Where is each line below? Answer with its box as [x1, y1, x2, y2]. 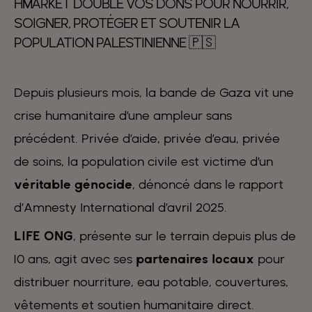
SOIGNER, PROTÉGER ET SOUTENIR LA [14, 15, 240, 32]
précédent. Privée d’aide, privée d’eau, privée [14, 131, 280, 146]
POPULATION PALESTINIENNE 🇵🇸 [14, 34, 215, 52]
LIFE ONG [14, 228, 73, 244]
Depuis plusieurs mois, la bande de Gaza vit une [14, 85, 294, 100]
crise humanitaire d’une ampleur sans [14, 108, 232, 123]
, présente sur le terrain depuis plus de [73, 228, 296, 244]
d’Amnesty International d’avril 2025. [14, 200, 227, 215]
